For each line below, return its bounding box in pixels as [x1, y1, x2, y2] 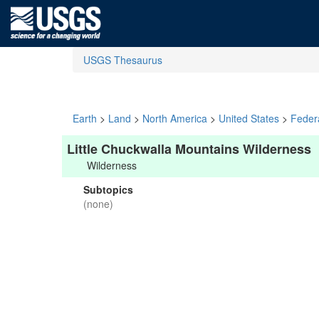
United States [219, 111, 279, 125]
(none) [83, 197, 113, 211]
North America [142, 111, 207, 125]
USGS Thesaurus [83, 53, 162, 67]
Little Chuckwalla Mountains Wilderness [67, 140, 311, 158]
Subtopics [83, 182, 133, 197]
